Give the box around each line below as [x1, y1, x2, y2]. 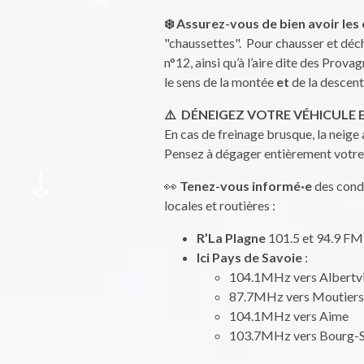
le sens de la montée [164, 74, 276, 89]
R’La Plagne [197, 230, 266, 245]
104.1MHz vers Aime [229, 308, 349, 323]
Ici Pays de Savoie [197, 249, 302, 265]
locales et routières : [164, 197, 278, 213]
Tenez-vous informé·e [180, 178, 312, 193]
